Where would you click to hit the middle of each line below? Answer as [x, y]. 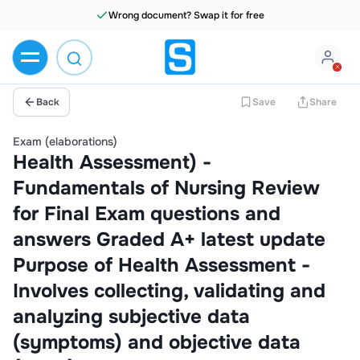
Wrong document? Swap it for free [186, 15]
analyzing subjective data [131, 317]
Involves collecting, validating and [169, 291]
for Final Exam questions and [147, 214]
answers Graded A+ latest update [169, 239]
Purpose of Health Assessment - [162, 265]
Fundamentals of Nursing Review [166, 188]
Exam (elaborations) [65, 141]
